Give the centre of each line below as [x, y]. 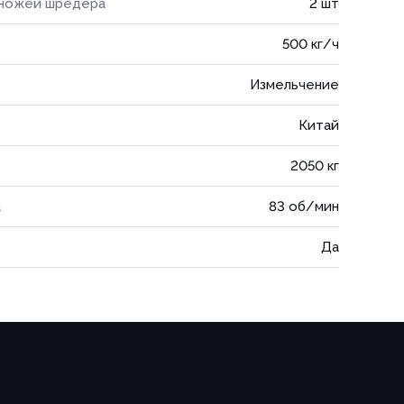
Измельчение [294, 85]
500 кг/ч [311, 44]
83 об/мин [304, 207]
